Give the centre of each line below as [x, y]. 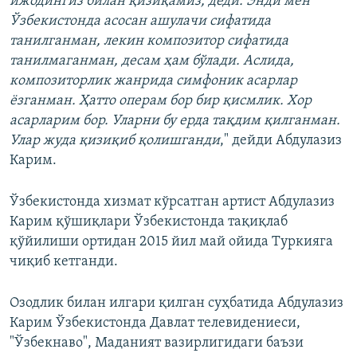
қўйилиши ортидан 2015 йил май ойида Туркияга [171, 242]
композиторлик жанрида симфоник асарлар [153, 81]
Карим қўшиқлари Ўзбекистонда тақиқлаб [149, 222]
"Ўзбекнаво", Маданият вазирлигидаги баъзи [157, 343]
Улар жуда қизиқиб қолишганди [115, 141]
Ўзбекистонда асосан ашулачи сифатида [140, 22]
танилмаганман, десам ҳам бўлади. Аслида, [152, 61]
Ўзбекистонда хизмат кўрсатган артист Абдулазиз [172, 202]
